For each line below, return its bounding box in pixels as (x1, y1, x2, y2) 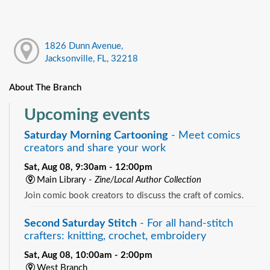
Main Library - (37, 175, 95, 184)
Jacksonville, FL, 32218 (44, 54, 138, 64)
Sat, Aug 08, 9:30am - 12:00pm (24, 162, 152, 172)
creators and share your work (24, 142, 166, 154)
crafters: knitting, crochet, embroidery (24, 230, 206, 242)
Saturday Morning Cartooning (24, 130, 168, 141)
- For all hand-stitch (137, 218, 233, 229)
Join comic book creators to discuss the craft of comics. (24, 190, 244, 200)
